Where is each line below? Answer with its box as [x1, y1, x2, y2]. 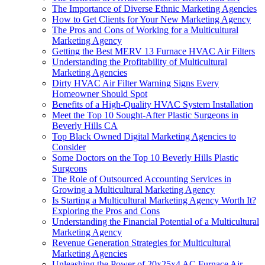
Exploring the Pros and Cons [52, 206, 160, 216]
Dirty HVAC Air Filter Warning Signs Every [52, 78, 219, 89]
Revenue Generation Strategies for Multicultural [52, 238, 231, 248]
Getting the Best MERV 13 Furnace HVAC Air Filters [52, 46, 255, 57]
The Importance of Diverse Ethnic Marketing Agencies [52, 4, 257, 14]
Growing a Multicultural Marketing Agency [52, 185, 215, 195]
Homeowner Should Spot [52, 89, 147, 99]
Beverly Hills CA [52, 121, 118, 131]
